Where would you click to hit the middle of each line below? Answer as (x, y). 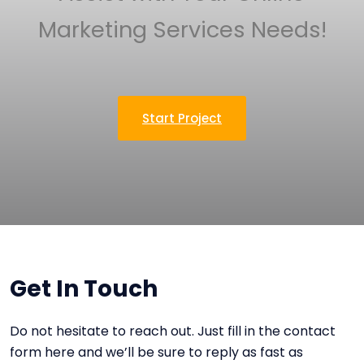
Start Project (182, 119)
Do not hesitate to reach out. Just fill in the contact (173, 331)
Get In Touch (84, 289)
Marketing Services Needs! (182, 30)
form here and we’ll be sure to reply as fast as (156, 353)
